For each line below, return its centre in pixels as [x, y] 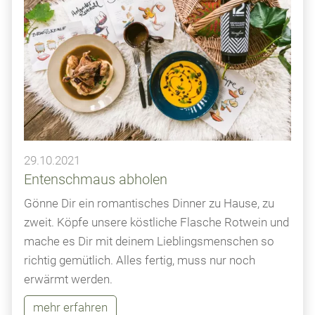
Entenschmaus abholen [96, 179]
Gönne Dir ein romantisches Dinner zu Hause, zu [149, 204]
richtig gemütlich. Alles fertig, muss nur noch [140, 261]
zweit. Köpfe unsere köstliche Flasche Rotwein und [156, 223]
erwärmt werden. [68, 279]
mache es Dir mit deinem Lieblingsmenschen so [149, 242]
